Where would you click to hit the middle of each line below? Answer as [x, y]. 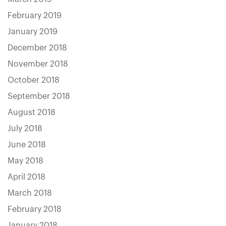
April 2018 [26, 177]
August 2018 [32, 112]
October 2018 [34, 80]
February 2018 [35, 209]
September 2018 [39, 96]
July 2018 [25, 129]
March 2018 [30, 193]
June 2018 [27, 145]
